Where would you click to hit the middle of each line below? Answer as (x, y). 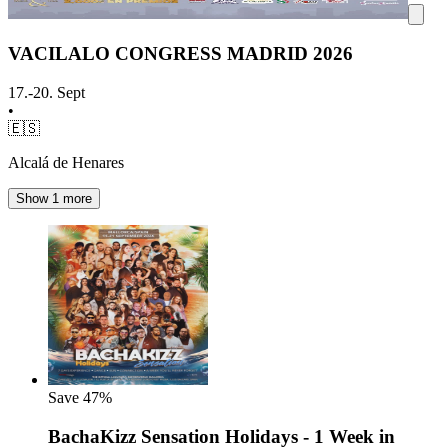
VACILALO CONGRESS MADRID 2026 (180, 54)
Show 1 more (54, 198)
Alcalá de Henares (66, 162)
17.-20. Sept (46, 92)
